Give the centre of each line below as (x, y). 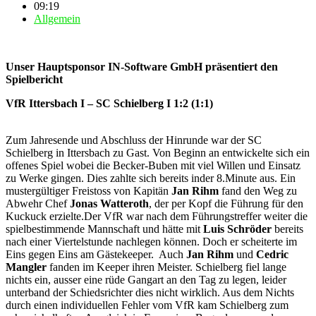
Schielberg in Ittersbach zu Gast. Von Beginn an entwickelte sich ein (158, 152)
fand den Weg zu (258, 190)
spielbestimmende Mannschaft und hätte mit (104, 229)
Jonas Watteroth (109, 203)
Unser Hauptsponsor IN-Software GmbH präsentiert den (142, 66)
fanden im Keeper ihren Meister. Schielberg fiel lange (166, 267)
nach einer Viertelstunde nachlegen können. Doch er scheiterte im (151, 241)
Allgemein (57, 18)
